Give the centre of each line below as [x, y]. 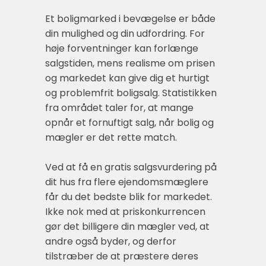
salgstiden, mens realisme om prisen [130, 63]
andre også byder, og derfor [111, 241]
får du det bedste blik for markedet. [129, 197]
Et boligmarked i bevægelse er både [130, 18]
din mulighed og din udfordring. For [125, 33]
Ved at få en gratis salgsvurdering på [131, 167]
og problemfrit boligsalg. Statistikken [131, 93]
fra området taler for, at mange [119, 107]
